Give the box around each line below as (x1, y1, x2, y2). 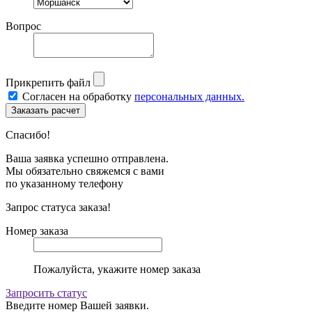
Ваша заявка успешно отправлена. (6, 153, 169, 165)
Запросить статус (6, 287, 87, 299)
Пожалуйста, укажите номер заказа (33, 263, 201, 276)
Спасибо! (6, 129, 50, 141)
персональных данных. (134, 91, 244, 103)
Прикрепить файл (6, 77, 91, 89)
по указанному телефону (6, 178, 123, 190)
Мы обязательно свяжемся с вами (6, 165, 164, 178)
